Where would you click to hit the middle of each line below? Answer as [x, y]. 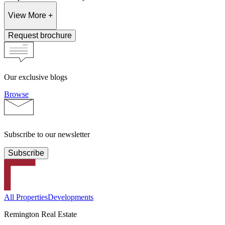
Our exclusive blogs [36, 77]
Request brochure [40, 35]
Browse [16, 94]
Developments [71, 197]
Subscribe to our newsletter [47, 134]
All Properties [26, 197]
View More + [30, 15]
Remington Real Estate [40, 214]
